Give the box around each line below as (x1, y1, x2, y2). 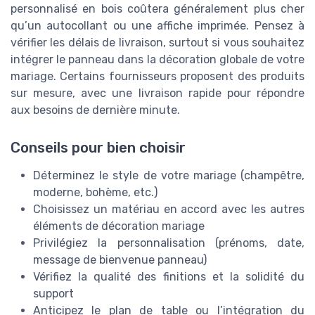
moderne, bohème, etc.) (33, 185, 157, 199)
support (33, 286, 74, 300)
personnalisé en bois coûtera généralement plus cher (11, 1, 304, 15)
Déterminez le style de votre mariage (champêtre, (33, 168, 304, 182)
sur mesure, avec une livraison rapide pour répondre (11, 86, 304, 100)
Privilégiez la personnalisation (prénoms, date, (33, 236, 304, 250)
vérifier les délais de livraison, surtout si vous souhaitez (11, 35, 304, 49)
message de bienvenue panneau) (33, 252, 207, 266)
